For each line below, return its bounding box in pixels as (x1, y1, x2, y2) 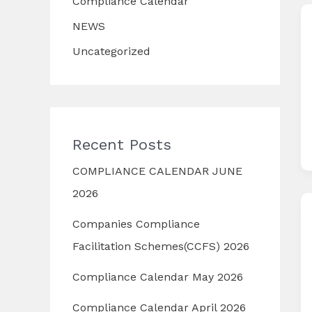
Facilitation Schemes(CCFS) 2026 (72, 240, 249, 253)
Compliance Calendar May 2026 (72, 270, 243, 284)
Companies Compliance (72, 217, 200, 231)
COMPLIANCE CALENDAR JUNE (72, 164, 242, 178)
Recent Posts (72, 136, 171, 154)
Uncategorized (72, 45, 150, 58)
